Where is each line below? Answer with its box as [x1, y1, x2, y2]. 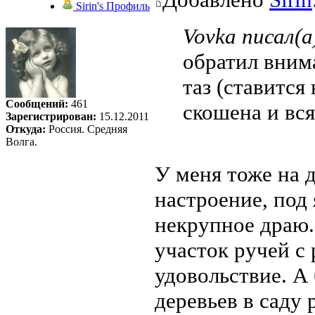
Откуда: [6, 123, 46, 136]
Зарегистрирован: [6, 110, 96, 123]
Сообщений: [6, 98, 68, 110]
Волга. [6, 136, 37, 148]
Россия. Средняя [46, 123, 127, 136]
